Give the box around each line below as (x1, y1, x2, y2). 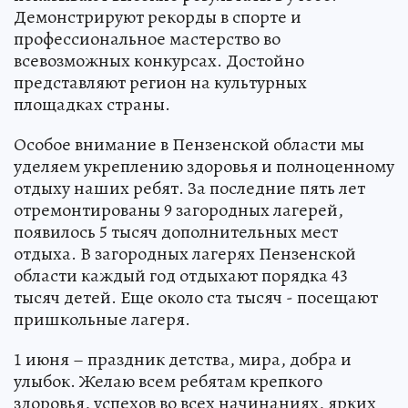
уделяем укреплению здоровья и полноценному (14, 153, 394, 178)
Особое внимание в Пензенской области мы (14, 131, 364, 157)
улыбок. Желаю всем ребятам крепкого (14, 368, 322, 393)
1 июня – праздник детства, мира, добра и (14, 346, 352, 372)
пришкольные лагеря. (14, 306, 190, 331)
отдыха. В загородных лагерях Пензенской (14, 240, 356, 266)
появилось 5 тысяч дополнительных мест (14, 219, 338, 244)
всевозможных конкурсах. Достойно (14, 47, 304, 73)
